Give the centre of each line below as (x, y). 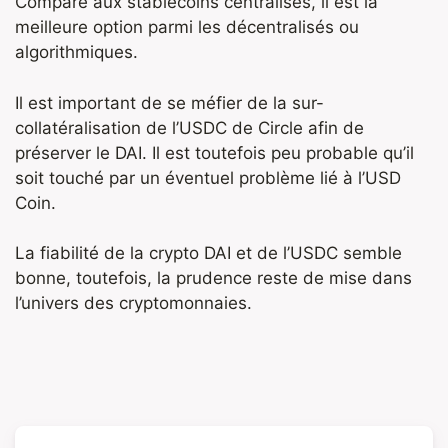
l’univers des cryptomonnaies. (133, 303)
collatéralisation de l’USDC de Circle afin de (189, 127)
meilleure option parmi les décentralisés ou (187, 27)
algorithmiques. (76, 52)
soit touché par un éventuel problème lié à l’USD (208, 177)
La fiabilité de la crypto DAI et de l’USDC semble (208, 253)
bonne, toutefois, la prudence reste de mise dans (213, 278)
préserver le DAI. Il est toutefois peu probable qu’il (214, 152)
